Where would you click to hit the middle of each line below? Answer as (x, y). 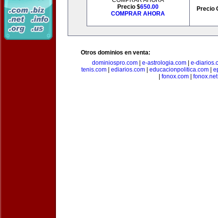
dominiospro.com (115, 63)
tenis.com (94, 70)
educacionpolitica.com (179, 70)
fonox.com (175, 76)
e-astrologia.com (164, 63)
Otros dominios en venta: (116, 53)
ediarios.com (128, 70)
